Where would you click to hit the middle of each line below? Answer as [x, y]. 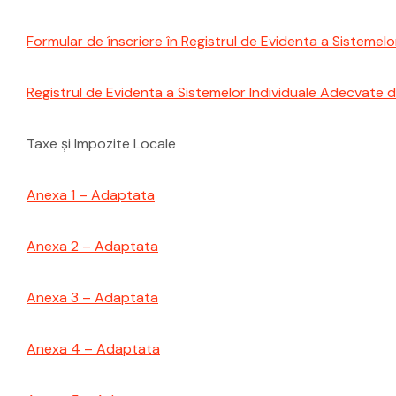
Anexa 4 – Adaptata [93, 349]
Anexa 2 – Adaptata [92, 246]
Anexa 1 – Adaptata [91, 195]
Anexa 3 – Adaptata [92, 297]
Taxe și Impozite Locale [101, 144]
